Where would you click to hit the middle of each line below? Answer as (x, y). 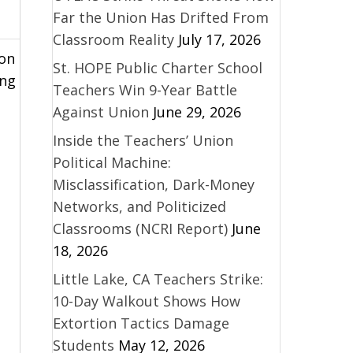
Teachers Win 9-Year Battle (145, 89)
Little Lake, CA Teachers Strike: (158, 279)
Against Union (100, 111)
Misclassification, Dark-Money (153, 184)
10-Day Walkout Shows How (146, 301)
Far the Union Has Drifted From (160, 17)
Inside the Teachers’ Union (143, 140)
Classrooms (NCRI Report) (140, 228)
